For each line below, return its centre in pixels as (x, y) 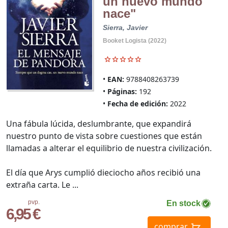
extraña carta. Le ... (42, 184)
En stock (183, 203)
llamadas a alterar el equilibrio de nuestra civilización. (109, 148)
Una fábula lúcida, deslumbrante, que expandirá (99, 123)
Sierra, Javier (125, 27)
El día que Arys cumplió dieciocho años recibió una (103, 172)
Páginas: (122, 91)
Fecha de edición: (137, 103)
